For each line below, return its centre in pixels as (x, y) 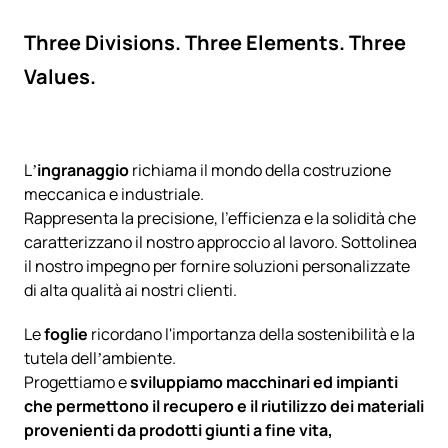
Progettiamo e (77, 381)
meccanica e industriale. (114, 193)
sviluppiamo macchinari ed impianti (264, 381)
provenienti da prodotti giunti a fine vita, (178, 429)
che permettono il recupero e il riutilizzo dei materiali (224, 405)
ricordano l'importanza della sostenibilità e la (253, 333)
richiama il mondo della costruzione (260, 169)
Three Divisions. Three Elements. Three (215, 42)
